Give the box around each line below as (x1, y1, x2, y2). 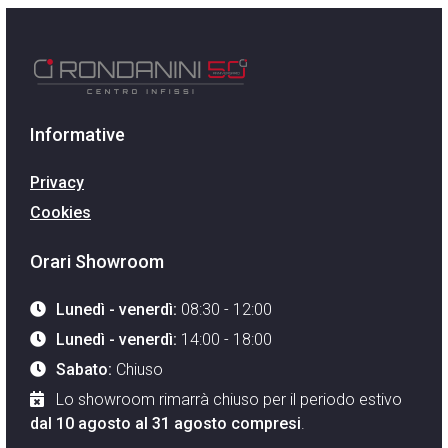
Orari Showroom (30, 250, 164, 272)
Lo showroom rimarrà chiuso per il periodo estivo (56, 389, 403, 409)
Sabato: (56, 359, 113, 379)
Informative (30, 123, 125, 145)
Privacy (30, 172, 84, 192)
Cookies (30, 202, 91, 222)
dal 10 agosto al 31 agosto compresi (30, 413, 301, 433)
